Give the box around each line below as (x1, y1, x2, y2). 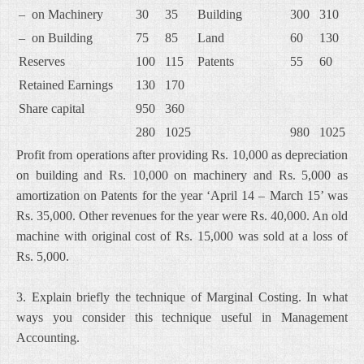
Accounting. (16, 331, 80, 344)
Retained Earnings (19, 78, 113, 92)
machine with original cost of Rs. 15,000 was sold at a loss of (16, 229, 348, 243)
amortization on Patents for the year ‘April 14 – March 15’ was (16, 188, 348, 202)
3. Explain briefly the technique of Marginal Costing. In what (16, 290, 348, 304)
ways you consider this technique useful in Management (16, 310, 348, 324)
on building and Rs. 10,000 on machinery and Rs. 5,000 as (16, 168, 348, 182)
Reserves (19, 54, 65, 68)
